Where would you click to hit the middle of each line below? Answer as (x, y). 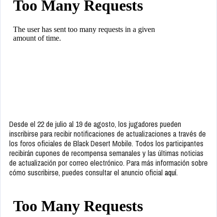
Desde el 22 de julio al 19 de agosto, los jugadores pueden (95, 124)
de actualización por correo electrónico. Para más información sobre (108, 163)
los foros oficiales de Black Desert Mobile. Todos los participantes (106, 144)
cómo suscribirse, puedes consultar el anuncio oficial (87, 173)
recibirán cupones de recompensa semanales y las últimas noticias (106, 153)
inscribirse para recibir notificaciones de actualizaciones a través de (108, 134)
